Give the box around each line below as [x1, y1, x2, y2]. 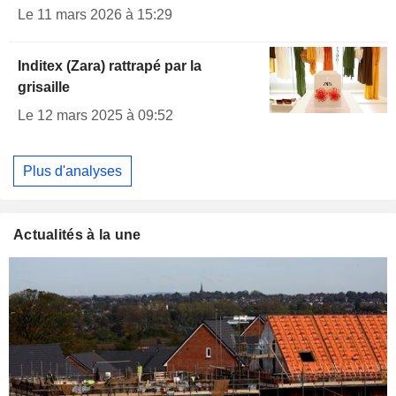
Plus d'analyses [23, 163, 122, 179]
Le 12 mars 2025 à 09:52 [18, 108, 173, 124]
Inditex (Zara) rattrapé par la [18, 58, 202, 74]
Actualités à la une [13, 227, 141, 243]
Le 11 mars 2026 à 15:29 [18, 7, 172, 23]
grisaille [18, 80, 70, 95]
